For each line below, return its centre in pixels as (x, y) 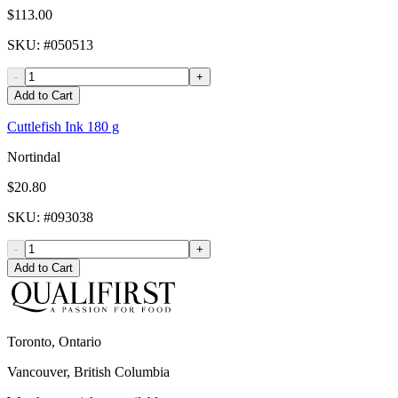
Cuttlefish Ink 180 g (63, 127)
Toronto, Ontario (54, 342)
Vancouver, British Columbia (88, 372)
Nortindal (34, 157)
